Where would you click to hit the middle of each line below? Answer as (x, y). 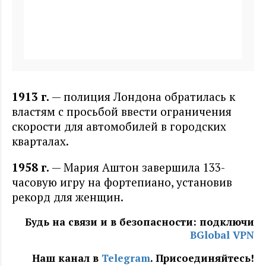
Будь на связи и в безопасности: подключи (140, 222)
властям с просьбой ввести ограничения (122, 112)
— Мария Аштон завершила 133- (137, 167)
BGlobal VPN (222, 235)
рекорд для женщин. (68, 197)
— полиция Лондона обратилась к (142, 97)
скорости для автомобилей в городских (119, 126)
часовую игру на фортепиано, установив (122, 182)
